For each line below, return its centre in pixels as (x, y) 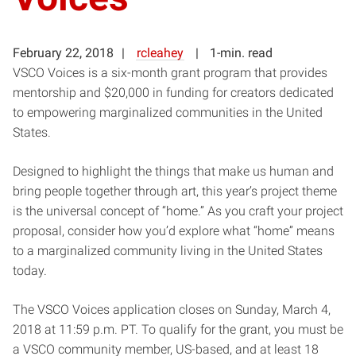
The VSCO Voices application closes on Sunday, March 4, (172, 309)
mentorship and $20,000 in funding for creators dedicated (173, 92)
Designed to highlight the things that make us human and (173, 171)
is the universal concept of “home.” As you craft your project (178, 211)
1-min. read (241, 52)
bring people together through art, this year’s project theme (175, 191)
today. (30, 270)
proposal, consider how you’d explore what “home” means (174, 230)
